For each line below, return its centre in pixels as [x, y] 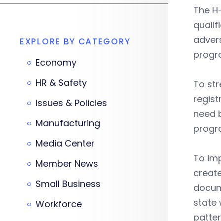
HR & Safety [61, 83]
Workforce [59, 204]
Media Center [65, 143]
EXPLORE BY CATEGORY [75, 41]
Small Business [68, 184]
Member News [67, 164]
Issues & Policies [71, 103]
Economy [56, 62]
